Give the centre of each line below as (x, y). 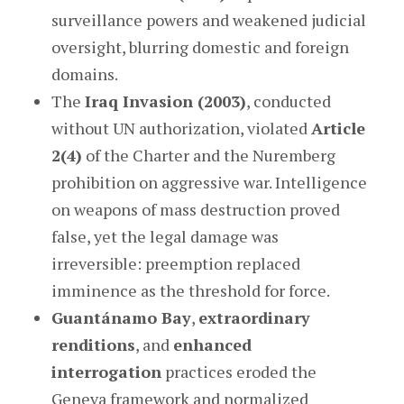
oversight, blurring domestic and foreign (200, 47)
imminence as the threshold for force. (190, 290)
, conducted (288, 101)
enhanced (212, 344)
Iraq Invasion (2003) (165, 101)
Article (338, 128)
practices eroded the (239, 372)
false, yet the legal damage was (165, 236)
